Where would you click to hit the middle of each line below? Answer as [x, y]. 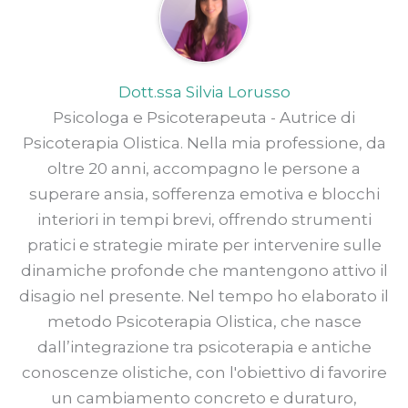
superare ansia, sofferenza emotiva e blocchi [204, 194]
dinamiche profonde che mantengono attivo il [204, 270]
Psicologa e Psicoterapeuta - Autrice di [204, 117]
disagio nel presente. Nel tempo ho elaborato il [204, 296]
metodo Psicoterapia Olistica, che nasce [204, 321]
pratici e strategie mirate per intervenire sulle [204, 245]
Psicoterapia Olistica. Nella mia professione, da [204, 143]
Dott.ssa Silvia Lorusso [204, 92]
